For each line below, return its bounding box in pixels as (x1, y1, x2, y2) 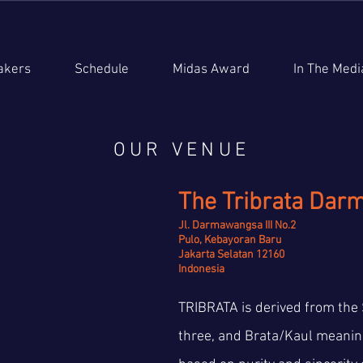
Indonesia (178, 263, 224, 276)
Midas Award (173, 62, 250, 78)
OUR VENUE (113, 139, 250, 162)
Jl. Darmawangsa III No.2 (178, 219, 296, 233)
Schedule (75, 62, 129, 78)
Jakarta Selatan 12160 (178, 248, 284, 262)
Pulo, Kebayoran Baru (178, 233, 281, 247)
